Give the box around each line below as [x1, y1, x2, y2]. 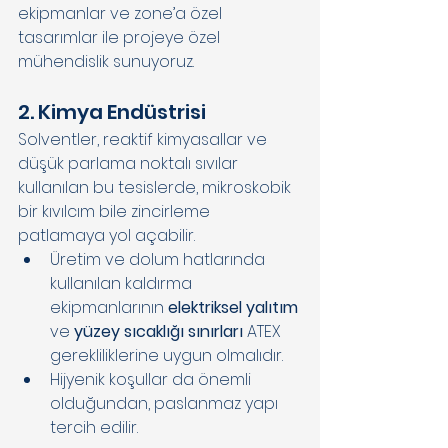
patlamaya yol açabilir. [18, 223, 199, 247]
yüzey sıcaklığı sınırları [74, 319, 243, 343]
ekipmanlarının [50, 295, 168, 319]
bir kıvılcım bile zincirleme [18, 199, 214, 223]
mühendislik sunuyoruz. [18, 49, 198, 73]
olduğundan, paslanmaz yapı [50, 391, 282, 415]
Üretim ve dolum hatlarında [50, 247, 269, 271]
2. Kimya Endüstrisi [18, 97, 210, 126]
